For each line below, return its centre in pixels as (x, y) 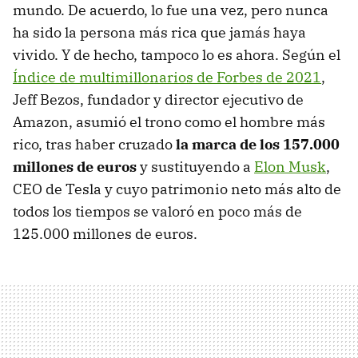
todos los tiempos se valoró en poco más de (157, 211)
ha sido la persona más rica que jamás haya (159, 32)
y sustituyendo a (195, 166)
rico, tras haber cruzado (94, 144)
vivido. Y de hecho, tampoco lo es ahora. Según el (177, 54)
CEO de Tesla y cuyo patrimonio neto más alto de (177, 189)
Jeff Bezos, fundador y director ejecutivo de (158, 99)
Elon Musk (290, 166)
